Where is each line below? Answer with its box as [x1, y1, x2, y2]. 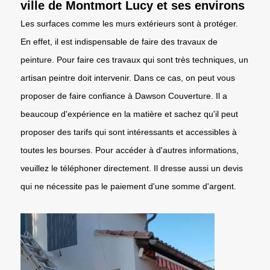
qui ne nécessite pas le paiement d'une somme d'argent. [20, 181, 236, 191]
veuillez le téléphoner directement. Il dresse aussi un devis [20, 163, 243, 173]
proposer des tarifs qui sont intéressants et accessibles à [20, 127, 237, 137]
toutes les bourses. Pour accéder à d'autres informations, [20, 145, 239, 155]
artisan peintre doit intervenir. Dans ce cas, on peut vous [20, 72, 235, 83]
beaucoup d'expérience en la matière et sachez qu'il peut [20, 108, 238, 119]
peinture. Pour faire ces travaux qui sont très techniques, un [20, 54, 248, 64]
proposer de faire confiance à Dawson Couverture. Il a [20, 90, 227, 101]
